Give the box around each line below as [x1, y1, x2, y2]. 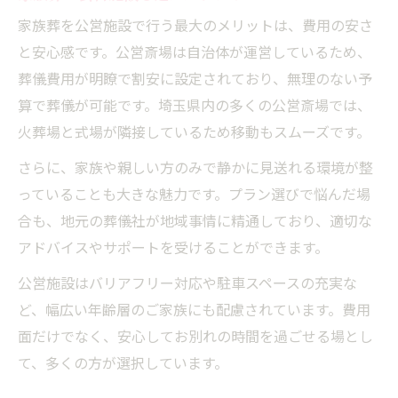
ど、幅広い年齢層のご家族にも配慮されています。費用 [18, 298, 370, 323]
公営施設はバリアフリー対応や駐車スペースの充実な [18, 272, 357, 297]
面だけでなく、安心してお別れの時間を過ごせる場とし [18, 325, 373, 350]
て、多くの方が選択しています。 [18, 352, 228, 377]
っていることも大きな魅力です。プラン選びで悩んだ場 [18, 183, 370, 208]
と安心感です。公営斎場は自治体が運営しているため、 [18, 41, 371, 66]
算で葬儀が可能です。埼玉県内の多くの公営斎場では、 [18, 94, 371, 119]
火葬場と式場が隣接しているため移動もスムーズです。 [18, 121, 370, 146]
